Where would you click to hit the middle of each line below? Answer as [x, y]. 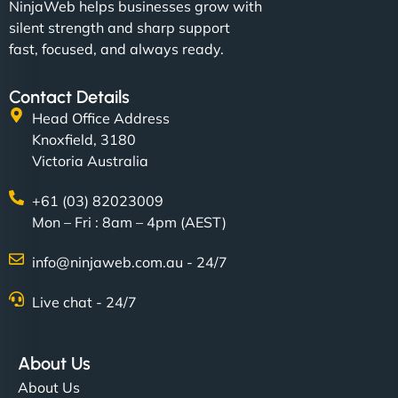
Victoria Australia [91, 161]
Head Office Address [101, 119]
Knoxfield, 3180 [84, 140]
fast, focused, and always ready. [116, 49]
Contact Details [69, 97]
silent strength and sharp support [119, 28]
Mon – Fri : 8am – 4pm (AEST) [130, 223]
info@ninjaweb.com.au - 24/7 [130, 263]
